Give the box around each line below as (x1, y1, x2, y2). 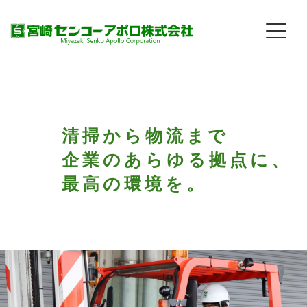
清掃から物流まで (61, 123, 229, 147)
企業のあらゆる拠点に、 (61, 147, 292, 171)
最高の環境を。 (61, 171, 207, 195)
